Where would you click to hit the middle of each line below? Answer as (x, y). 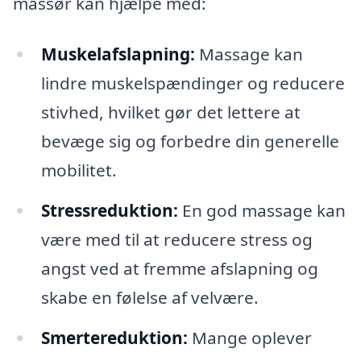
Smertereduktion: (114, 338)
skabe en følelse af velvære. (149, 298)
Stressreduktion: (109, 211)
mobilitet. (79, 170)
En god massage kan (261, 211)
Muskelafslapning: (118, 54)
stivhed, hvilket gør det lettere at (170, 112)
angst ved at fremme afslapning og (179, 269)
